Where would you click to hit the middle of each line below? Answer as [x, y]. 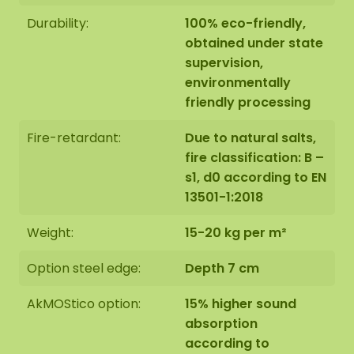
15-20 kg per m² [235, 233]
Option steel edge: [84, 268]
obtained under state [254, 43]
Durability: [58, 23]
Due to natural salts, [250, 138]
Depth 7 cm [222, 268]
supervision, [224, 63]
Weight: [50, 233]
